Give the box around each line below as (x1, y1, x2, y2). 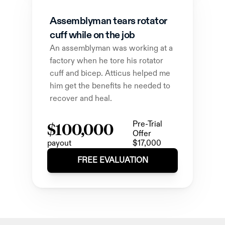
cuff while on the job (50, 29, 135, 42)
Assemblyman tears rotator (50, 15, 167, 28)
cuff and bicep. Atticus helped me (50, 68, 170, 79)
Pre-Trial (133, 119, 162, 130)
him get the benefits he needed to (50, 81, 170, 91)
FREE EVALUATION (77, 155, 148, 166)
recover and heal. (50, 93, 112, 104)
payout (47, 138, 71, 149)
